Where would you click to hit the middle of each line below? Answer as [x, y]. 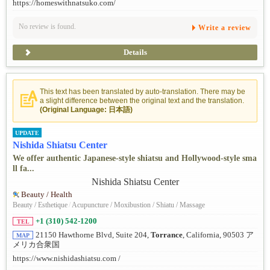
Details [135, 52]
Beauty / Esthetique [40, 205]
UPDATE [27, 133]
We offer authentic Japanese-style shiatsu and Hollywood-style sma [135, 158]
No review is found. [47, 26]
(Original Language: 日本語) [86, 109]
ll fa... [24, 168]
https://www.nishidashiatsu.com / [67, 259]
